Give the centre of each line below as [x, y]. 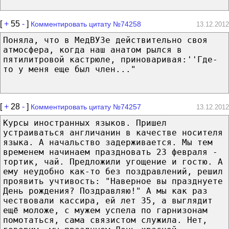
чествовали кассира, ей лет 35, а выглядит [108, 200]
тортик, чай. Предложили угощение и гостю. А [113, 162]
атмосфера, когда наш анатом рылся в [93, 50]
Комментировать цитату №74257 [86, 107]
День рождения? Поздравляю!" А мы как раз [105, 191]
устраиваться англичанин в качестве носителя [113, 132]
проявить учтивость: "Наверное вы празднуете [113, 181]
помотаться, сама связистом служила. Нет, [105, 220]
